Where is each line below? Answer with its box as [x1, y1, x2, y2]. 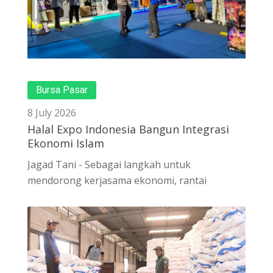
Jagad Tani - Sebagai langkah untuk [27, 157, 191, 171]
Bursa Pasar [36, 82, 88, 97]
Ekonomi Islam [27, 135, 104, 151]
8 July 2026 [27, 105, 76, 119]
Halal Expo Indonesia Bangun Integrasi [27, 121, 229, 136]
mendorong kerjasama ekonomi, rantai [27, 173, 207, 187]
